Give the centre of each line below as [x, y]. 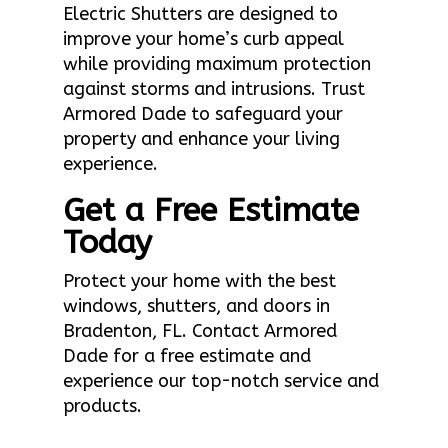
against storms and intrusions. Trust [213, 88]
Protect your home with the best [199, 280]
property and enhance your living [201, 138]
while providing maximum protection [216, 63]
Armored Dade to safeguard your [202, 113]
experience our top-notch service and [220, 380]
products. [102, 405]
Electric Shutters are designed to [200, 13]
